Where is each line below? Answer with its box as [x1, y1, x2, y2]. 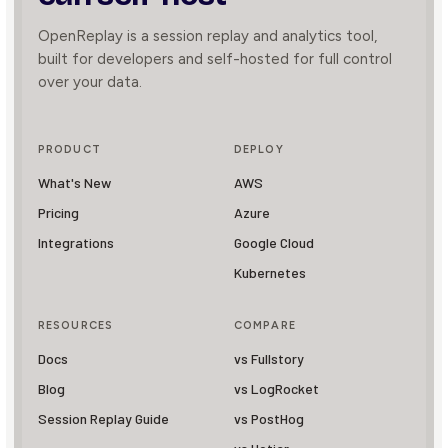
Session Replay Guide [38, 410, 169, 427]
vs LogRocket [234, 380, 319, 397]
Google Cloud [234, 234, 314, 251]
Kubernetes [234, 264, 306, 281]
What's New [38, 174, 111, 191]
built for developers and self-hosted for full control [38, 50, 392, 68]
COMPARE [234, 319, 296, 332]
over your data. [38, 73, 142, 91]
